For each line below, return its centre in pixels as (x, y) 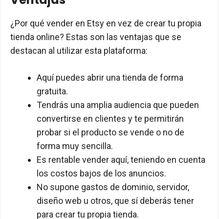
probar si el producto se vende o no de (110, 132)
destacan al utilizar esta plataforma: (79, 51)
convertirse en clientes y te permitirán (110, 119)
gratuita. (52, 91)
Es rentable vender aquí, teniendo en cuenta (121, 160)
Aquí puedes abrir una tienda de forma (110, 78)
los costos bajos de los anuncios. (101, 174)
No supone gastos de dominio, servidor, (113, 187)
